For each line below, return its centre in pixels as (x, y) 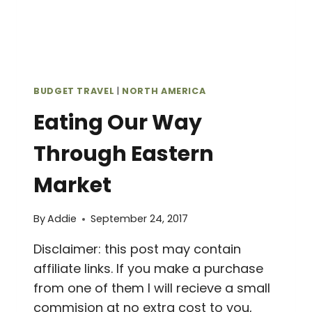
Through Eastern (124, 154)
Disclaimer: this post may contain (137, 249)
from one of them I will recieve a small (152, 288)
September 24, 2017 (140, 219)
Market (72, 185)
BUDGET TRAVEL (74, 91)
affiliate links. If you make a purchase (148, 269)
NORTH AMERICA (164, 91)
